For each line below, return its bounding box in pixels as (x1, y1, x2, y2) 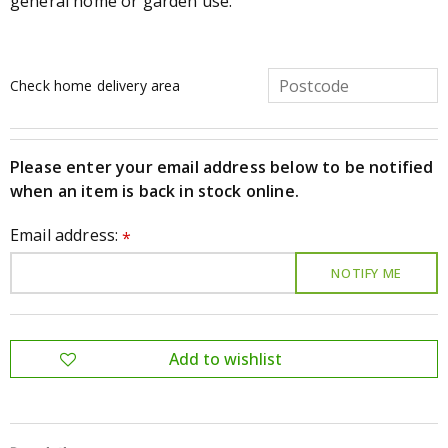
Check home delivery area (10, 75, 181, 95)
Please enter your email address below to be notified (10, 156, 434, 178)
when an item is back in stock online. (10, 180, 299, 202)
